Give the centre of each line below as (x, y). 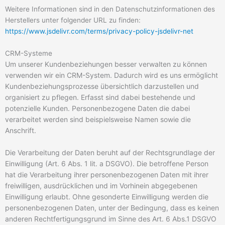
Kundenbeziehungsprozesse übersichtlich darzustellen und (102, 86)
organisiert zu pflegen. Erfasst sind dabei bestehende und (100, 97)
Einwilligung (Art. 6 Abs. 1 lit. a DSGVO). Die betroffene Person (107, 164)
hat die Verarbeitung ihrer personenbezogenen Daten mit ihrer (107, 175)
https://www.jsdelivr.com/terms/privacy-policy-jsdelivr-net (99, 31)
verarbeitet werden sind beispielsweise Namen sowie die (98, 120)
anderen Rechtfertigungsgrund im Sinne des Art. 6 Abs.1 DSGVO (111, 219)
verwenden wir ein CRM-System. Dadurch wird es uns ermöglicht (111, 75)
